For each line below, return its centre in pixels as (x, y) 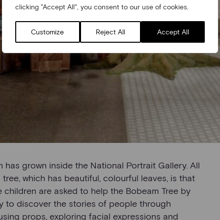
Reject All (110, 32)
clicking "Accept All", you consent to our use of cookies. (102, 7)
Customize (48, 32)
